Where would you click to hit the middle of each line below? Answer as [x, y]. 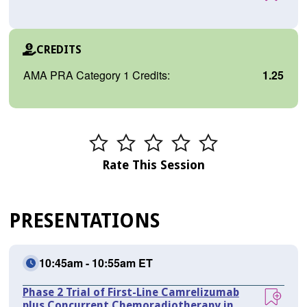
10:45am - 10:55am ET [96, 263]
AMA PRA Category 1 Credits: [96, 75]
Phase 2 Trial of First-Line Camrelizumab [131, 293]
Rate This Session [153, 165]
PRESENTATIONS [84, 221]
